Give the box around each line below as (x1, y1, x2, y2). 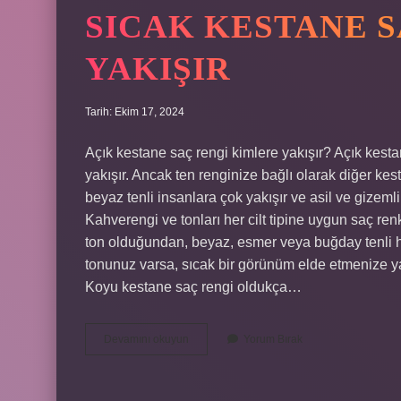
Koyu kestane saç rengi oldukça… (85, 279, 302, 294)
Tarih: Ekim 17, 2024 (85, 106, 184, 118)
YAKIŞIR (85, 50, 231, 87)
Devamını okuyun (104, 333, 189, 346)
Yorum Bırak (243, 333, 303, 346)
